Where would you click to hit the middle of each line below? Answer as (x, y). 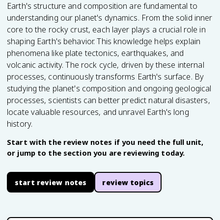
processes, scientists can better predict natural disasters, (109, 100)
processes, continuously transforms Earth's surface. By (106, 77)
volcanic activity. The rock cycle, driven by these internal (106, 65)
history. (20, 124)
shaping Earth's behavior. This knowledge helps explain (104, 41)
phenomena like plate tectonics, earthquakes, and (96, 53)
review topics (128, 182)
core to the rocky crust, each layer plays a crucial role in (106, 29)
